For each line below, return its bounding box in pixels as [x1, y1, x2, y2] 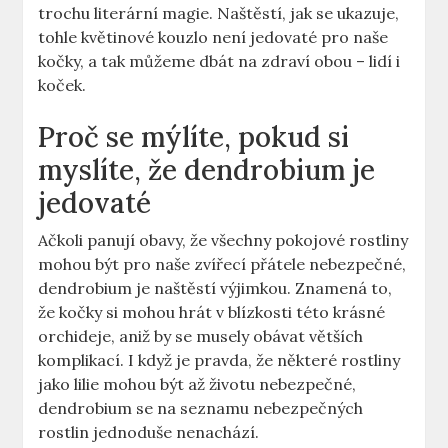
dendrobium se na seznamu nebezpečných [38, 398, 364, 419]
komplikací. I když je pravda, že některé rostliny [38, 350, 401, 371]
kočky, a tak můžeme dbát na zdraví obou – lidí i [38, 51, 401, 72]
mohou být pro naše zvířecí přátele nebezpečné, [38, 254, 407, 275]
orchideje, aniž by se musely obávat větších [38, 326, 364, 347]
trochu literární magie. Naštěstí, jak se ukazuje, [38, 3, 400, 24]
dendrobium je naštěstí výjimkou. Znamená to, [38, 278, 393, 299]
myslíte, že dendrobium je [38, 152, 376, 189]
